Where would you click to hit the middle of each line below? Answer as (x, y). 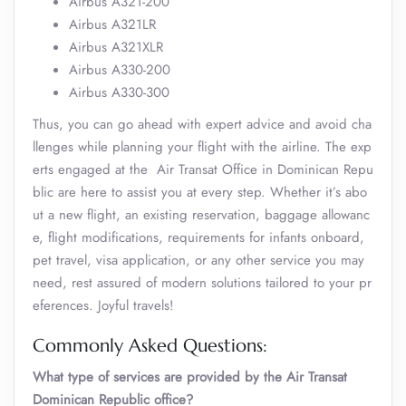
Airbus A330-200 (120, 70)
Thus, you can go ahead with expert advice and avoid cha (202, 124)
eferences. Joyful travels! (103, 305)
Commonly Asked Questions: (150, 346)
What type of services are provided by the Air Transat (190, 377)
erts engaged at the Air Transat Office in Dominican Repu (203, 169)
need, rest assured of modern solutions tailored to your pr (202, 283)
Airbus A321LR (112, 24)
